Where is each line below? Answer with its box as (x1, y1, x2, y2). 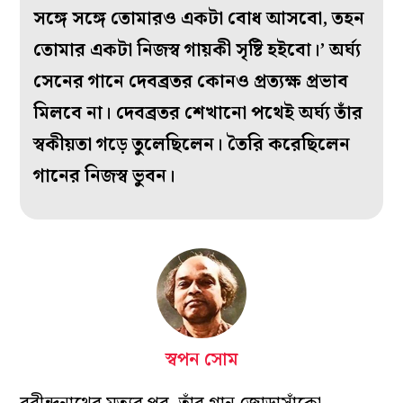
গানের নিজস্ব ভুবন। (33, 162, 176, 192)
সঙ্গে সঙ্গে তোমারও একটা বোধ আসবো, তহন (33, 4, 365, 34)
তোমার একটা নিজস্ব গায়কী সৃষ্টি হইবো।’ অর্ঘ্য (33, 36, 362, 66)
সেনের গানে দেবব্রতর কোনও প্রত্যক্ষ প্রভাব (33, 67, 349, 97)
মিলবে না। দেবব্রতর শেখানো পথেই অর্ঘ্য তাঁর (33, 99, 363, 129)
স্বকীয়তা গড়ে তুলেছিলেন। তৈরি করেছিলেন (33, 130, 351, 160)
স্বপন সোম (166, 345, 237, 375)
